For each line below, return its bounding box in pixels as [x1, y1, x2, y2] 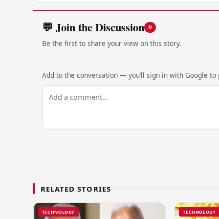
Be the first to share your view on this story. [42, 39, 181, 48]
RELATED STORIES [41, 183, 111, 194]
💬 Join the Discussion [42, 19, 144, 35]
